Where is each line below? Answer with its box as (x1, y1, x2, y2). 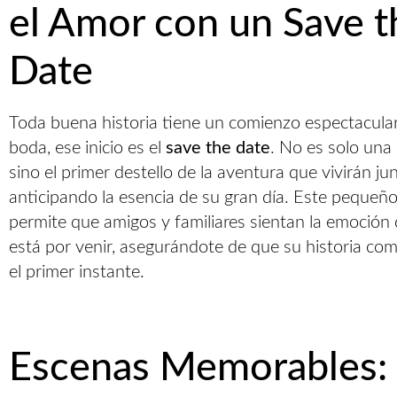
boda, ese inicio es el (9, 139, 166, 157)
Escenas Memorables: (9, 348, 387, 388)
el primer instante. (9, 263, 144, 281)
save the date (166, 139, 270, 157)
